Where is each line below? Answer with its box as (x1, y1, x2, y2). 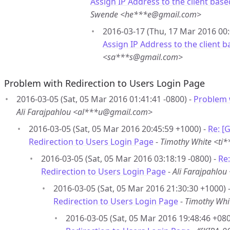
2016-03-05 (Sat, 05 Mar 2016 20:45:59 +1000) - (29, 123, 208, 135)
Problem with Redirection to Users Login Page (4, 77, 205, 89)
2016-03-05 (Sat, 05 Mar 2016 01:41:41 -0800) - (16, 93, 194, 105)
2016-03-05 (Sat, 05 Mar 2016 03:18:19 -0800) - (41, 153, 218, 164)
